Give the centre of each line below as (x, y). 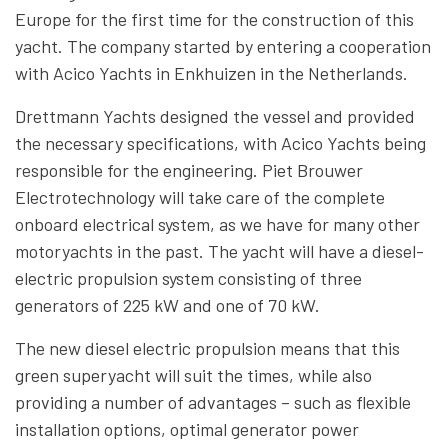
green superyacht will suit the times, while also (193, 375)
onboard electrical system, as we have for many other (217, 224)
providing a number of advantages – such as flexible (213, 402)
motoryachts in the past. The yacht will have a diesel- (219, 251)
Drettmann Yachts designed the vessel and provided (215, 116)
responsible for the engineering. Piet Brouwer (189, 170)
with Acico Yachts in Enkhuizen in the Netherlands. (211, 73)
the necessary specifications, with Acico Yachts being (220, 143)
